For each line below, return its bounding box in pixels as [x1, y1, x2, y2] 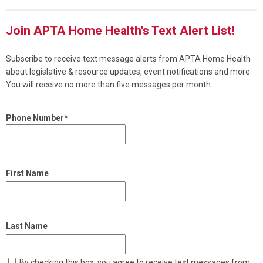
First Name [6, 168, 49, 178]
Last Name [6, 221, 48, 231]
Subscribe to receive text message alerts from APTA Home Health [6, 54, 251, 63]
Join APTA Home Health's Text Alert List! [6, 23, 235, 38]
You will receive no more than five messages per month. [6, 80, 213, 89]
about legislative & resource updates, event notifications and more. [6, 67, 252, 76]
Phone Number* [6, 113, 68, 123]
